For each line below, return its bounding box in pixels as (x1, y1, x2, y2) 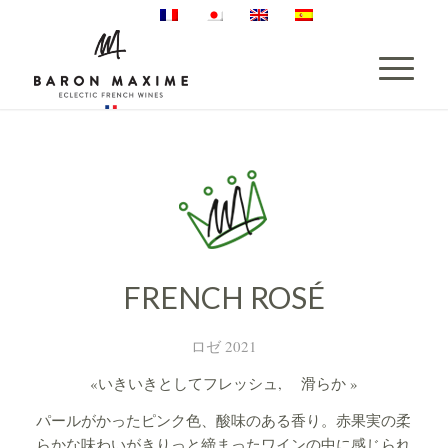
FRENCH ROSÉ (122, 278, 325, 315)
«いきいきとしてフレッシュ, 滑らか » (89, 372, 358, 393)
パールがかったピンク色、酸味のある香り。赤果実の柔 (36, 409, 412, 430)
